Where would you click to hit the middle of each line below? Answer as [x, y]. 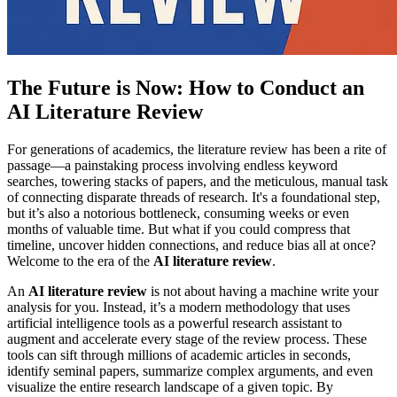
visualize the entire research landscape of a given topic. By [170, 386]
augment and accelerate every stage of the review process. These [187, 339]
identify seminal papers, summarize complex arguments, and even [190, 370]
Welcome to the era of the [80, 261]
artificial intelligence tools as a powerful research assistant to [175, 323]
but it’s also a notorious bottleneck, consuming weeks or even [178, 213]
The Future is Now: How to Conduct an [186, 88]
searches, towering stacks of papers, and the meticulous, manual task [198, 181]
